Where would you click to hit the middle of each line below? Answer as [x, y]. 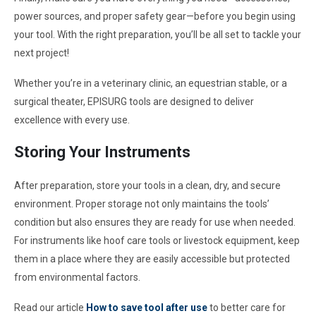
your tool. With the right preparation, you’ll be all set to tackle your [158, 34]
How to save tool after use [147, 308]
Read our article [50, 308]
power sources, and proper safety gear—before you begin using [155, 16]
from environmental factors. [77, 277]
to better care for [247, 308]
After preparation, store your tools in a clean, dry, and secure [147, 185]
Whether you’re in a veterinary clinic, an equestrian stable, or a [151, 84]
